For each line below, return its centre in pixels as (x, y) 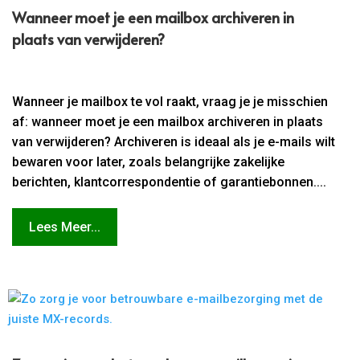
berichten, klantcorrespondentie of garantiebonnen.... (170, 182)
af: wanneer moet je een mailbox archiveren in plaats (168, 122)
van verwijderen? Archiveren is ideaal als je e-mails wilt (174, 142)
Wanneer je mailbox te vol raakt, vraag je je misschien (170, 102)
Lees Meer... (65, 227)
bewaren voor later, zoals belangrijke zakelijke (149, 162)
